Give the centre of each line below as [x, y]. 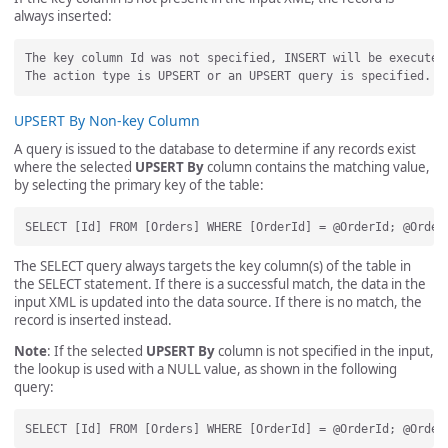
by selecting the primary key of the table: [139, 184]
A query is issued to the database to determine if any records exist [215, 148]
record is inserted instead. [93, 319]
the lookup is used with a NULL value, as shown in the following [205, 368]
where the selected [74, 166]
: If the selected [96, 350]
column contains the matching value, [317, 166]
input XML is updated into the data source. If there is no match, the [218, 301]
